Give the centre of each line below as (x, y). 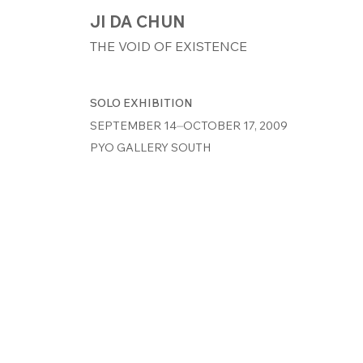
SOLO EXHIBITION (141, 103)
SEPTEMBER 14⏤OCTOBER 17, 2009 (188, 126)
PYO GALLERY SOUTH (150, 147)
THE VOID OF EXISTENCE (168, 46)
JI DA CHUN (137, 21)
